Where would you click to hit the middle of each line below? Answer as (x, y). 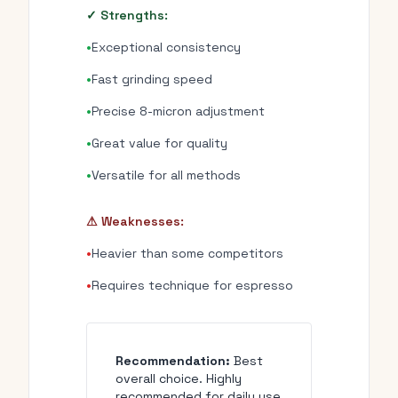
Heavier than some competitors (187, 253)
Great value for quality (159, 143)
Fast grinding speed (152, 79)
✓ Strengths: (127, 15)
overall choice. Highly (179, 378)
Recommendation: (173, 361)
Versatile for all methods (166, 175)
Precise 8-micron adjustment (178, 111)
